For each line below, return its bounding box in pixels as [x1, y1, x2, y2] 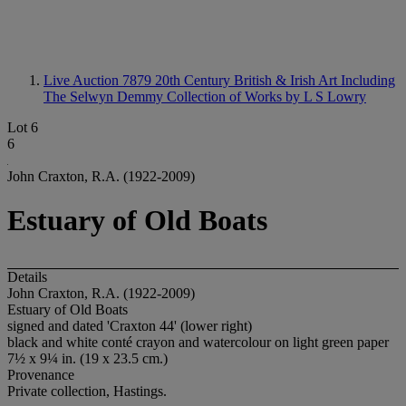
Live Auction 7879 [43, 72, 155, 88]
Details [7, 268, 47, 285]
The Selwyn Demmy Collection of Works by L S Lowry [43, 89, 366, 104]
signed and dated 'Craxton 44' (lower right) [7, 317, 252, 333]
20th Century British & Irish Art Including [155, 72, 395, 88]
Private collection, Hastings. [7, 382, 167, 399]
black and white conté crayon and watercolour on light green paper [7, 333, 389, 350]
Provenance [7, 366, 74, 382]
